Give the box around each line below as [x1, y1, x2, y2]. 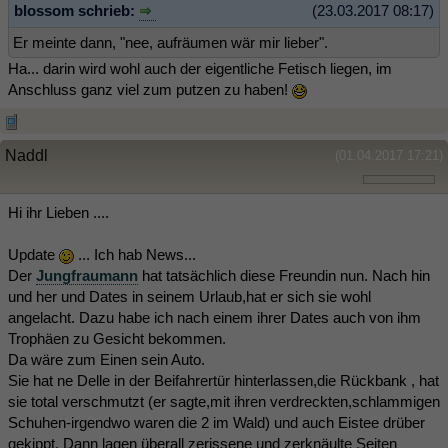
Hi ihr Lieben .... [8, 204, 109, 222]
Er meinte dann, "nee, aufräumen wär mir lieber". [13, 34, 328, 52]
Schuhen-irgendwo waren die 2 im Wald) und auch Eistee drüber [8, 414, 425, 432]
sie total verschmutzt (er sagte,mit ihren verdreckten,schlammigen [8, 393, 440, 411]
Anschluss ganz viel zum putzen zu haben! [8, 81, 292, 99]
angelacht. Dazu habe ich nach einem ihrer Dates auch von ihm [8, 309, 421, 327]
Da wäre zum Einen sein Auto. [8, 351, 205, 369]
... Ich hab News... [74, 246, 196, 264]
